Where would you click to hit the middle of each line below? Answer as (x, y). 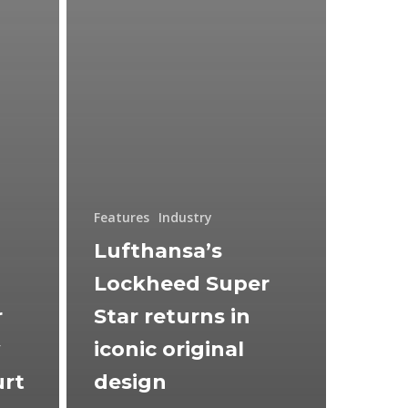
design (130, 382)
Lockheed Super (182, 283)
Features (122, 217)
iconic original (169, 349)
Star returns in (172, 316)
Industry (185, 217)
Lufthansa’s (158, 250)
